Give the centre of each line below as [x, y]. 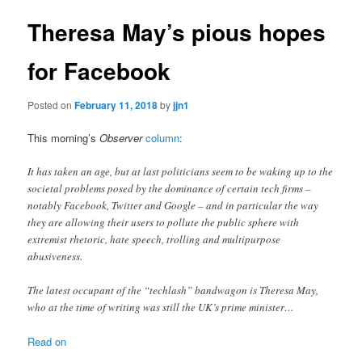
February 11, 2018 [116, 105]
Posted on [51, 104]
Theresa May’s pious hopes [177, 32]
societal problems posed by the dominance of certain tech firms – [170, 188]
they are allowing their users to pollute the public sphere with [164, 222]
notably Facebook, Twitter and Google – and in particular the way [173, 205]
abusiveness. [55, 256]
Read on [47, 341]
